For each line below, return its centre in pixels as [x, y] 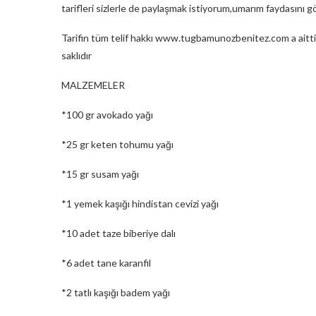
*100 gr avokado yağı [107, 114]
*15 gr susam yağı [100, 174]
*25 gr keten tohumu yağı [117, 144]
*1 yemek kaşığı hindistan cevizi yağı [140, 203]
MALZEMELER [93, 85]
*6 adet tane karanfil [106, 262]
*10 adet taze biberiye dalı [119, 233]
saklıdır [77, 55]
